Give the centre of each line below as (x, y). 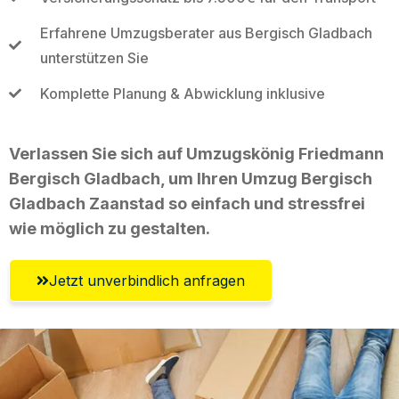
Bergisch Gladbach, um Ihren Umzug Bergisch (191, 178)
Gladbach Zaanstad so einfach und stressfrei (187, 203)
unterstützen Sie (94, 57)
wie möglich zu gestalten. (110, 228)
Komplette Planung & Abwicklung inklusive (182, 93)
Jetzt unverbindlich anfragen (147, 280)
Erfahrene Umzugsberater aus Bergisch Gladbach (206, 33)
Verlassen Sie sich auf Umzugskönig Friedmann (196, 153)
